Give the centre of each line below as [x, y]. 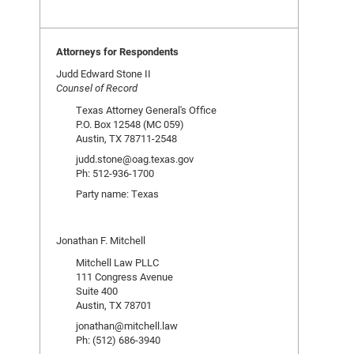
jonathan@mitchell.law [127, 326]
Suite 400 [97, 291]
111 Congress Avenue [124, 277]
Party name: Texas [117, 194]
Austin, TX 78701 [114, 305]
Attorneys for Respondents [117, 51]
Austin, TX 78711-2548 [126, 138]
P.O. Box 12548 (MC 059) [130, 124]
